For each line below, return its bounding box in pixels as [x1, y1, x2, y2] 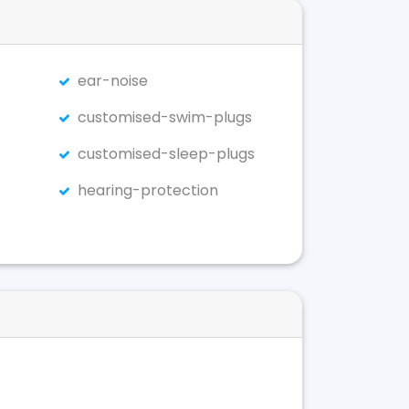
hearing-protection [78, 180, 219, 201]
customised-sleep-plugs [78, 143, 256, 164]
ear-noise [78, 70, 149, 91]
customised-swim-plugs [78, 107, 253, 128]
